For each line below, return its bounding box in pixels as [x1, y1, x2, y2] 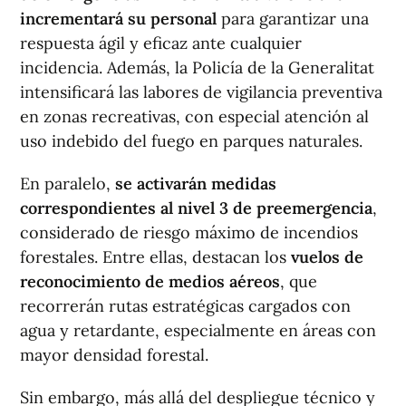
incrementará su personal [20, 7, 217, 29]
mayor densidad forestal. [20, 343, 208, 365]
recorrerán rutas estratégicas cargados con [20, 295, 351, 316]
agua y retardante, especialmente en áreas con [20, 319, 376, 341]
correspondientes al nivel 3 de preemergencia [20, 197, 372, 218]
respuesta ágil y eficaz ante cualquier [20, 32, 302, 53]
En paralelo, [20, 172, 115, 194]
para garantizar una [217, 7, 369, 29]
